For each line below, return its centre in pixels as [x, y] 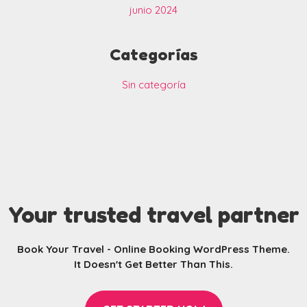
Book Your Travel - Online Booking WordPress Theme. [153, 249]
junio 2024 [153, 10]
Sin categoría [153, 85]
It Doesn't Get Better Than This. [153, 265]
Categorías [153, 55]
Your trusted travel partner [153, 215]
